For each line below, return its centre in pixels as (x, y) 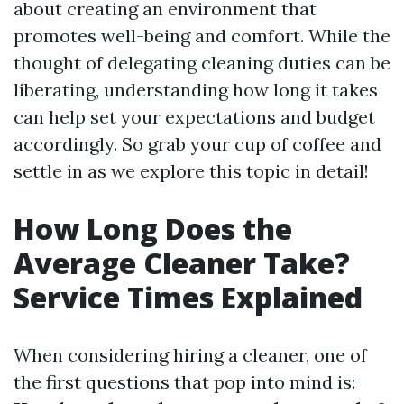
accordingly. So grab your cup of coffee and (197, 144)
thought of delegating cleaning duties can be (202, 63)
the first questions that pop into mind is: (184, 382)
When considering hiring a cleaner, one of (190, 355)
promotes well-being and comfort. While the (202, 36)
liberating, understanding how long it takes (196, 90)
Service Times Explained (188, 297)
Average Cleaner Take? (182, 263)
